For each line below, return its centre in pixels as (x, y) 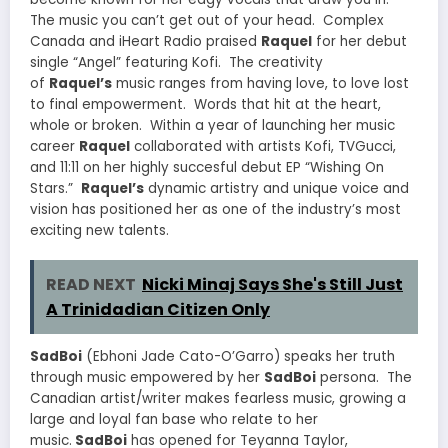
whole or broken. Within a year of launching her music (212, 125)
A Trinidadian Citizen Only (158, 309)
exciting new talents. (101, 230)
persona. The (364, 377)
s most (378, 209)
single (51, 62)
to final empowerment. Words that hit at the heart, (205, 104)
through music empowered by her (147, 377)
